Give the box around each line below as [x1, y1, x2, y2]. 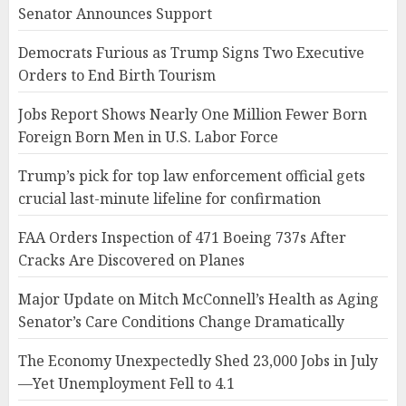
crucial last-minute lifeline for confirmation [18, 188, 321, 208]
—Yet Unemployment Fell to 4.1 [18, 372, 235, 393]
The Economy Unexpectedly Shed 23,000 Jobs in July [18, 350, 378, 371]
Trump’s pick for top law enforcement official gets [18, 165, 365, 186]
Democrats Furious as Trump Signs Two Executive [18, 42, 364, 63]
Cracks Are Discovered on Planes [18, 249, 245, 270]
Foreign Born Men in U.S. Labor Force [18, 126, 278, 147]
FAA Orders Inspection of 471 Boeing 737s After [18, 227, 346, 247]
